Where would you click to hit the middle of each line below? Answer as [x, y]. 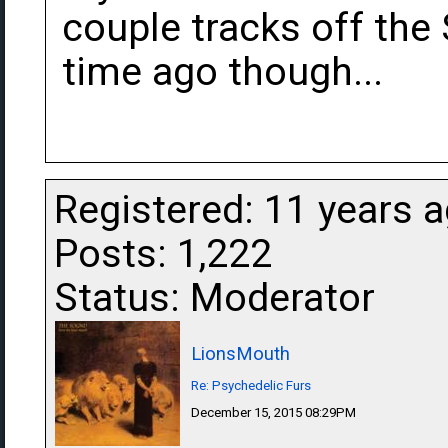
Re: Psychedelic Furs [251, 385]
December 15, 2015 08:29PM [273, 412]
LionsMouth [240, 353]
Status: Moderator [214, 298]
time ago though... [222, 72]
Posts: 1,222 [163, 254]
